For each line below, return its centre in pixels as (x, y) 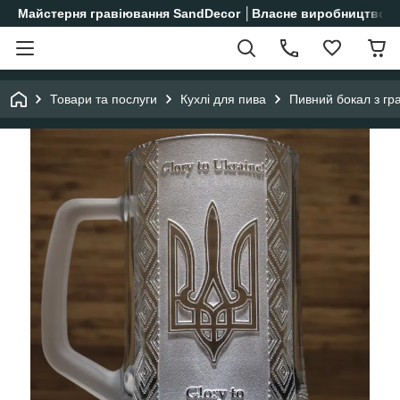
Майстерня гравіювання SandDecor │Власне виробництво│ (206, 13)
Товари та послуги (104, 99)
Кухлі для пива (223, 99)
